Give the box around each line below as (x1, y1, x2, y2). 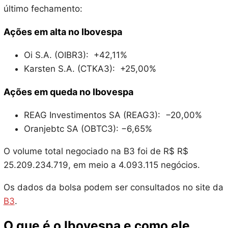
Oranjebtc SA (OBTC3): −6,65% (23, 124, 152, 134)
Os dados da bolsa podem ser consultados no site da (3, 182, 223, 193)
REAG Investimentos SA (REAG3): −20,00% (23, 110, 202, 121)
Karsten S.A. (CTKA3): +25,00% (23, 64, 156, 74)
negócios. (158, 160, 200, 170)
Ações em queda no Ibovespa (3, 87, 133, 98)
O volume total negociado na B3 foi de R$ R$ (3, 146, 188, 157)
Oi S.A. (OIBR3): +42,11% (23, 50, 127, 61)
